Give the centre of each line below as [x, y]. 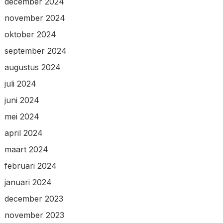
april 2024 [23, 133]
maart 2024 [26, 149]
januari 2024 [28, 182]
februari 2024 [30, 166]
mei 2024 [22, 116]
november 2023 [34, 215]
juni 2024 [22, 100]
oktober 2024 [30, 34]
